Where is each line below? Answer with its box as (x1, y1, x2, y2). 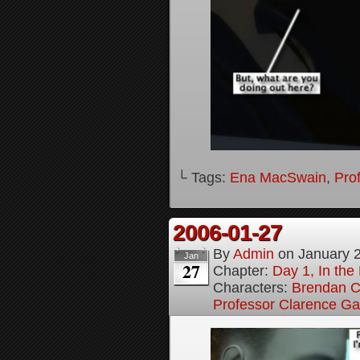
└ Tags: (177, 169, 230, 186)
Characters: (213, 279, 292, 296)
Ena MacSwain (230, 169, 326, 186)
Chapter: (213, 262, 272, 279)
